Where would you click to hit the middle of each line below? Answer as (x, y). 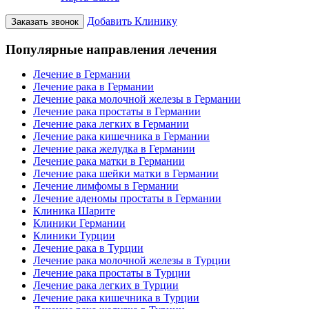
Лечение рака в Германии (93, 87)
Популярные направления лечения (111, 50)
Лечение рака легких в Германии (111, 124)
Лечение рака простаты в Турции (112, 273)
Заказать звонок (45, 22)
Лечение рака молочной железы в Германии (137, 99)
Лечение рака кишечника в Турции (116, 298)
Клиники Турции (74, 236)
